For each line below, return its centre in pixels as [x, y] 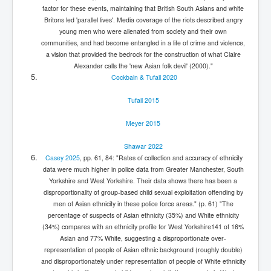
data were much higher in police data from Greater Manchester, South [143, 169]
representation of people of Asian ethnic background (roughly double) [143, 249]
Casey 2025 [63, 157]
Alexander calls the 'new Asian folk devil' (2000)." [143, 65]
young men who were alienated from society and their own [143, 31]
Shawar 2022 [143, 146]
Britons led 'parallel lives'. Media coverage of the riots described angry [143, 19]
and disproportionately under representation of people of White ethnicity [143, 261]
